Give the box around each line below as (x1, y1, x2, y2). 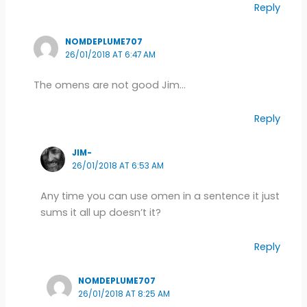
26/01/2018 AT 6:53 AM (71, 160, 164, 172)
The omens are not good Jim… (33, 77, 186, 92)
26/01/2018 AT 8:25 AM (78, 288, 171, 299)
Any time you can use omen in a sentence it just (40, 189, 280, 204)
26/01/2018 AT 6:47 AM (64, 49, 156, 61)
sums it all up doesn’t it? (40, 206, 161, 220)
